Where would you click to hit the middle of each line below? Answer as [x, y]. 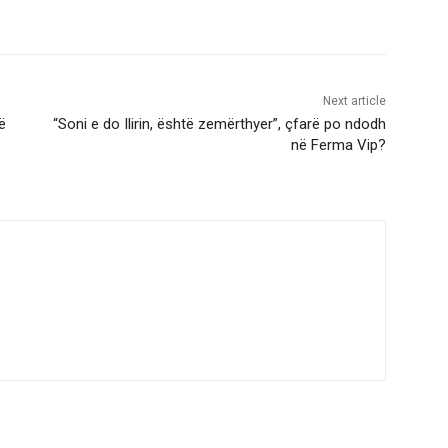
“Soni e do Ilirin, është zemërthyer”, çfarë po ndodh [219, 124]
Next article [354, 101]
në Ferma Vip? [338, 145]
